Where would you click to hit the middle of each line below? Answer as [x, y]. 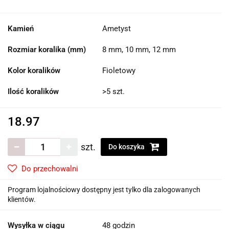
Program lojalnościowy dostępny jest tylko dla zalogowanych [104, 190]
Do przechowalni [50, 169]
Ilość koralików [33, 92]
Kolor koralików [34, 71]
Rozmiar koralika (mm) [47, 50]
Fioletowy [119, 71]
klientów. [22, 200]
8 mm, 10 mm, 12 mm [139, 50]
